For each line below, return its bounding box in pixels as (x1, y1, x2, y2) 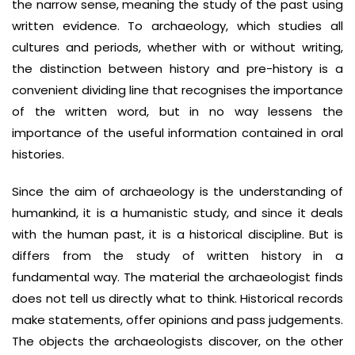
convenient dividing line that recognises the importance (12, 82, 343, 98)
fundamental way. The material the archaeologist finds (12, 269, 343, 285)
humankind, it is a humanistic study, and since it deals (12, 204, 343, 221)
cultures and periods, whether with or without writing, (12, 39, 343, 55)
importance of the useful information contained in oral (12, 124, 343, 141)
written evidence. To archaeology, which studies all (12, 17, 343, 34)
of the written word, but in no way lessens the (12, 103, 343, 120)
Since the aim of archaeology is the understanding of (12, 183, 343, 200)
